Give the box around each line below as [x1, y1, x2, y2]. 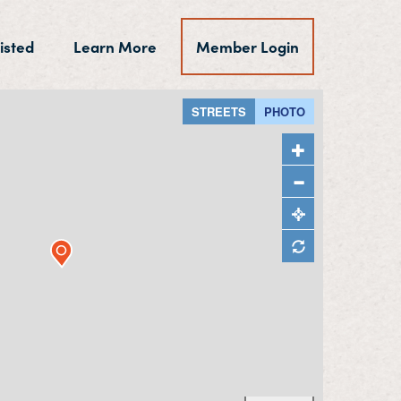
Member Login [196, 36, 299, 57]
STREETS [192, 103, 246, 120]
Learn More [73, 36, 157, 57]
